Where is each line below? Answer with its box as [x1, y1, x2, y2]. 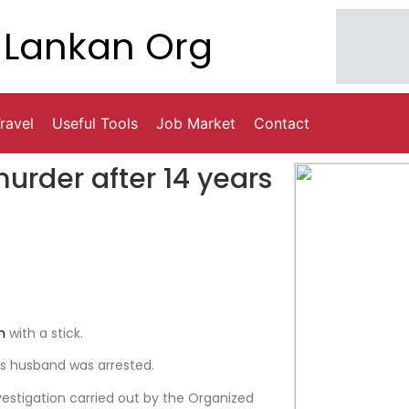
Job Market [156, 114, 236, 133]
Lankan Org [4, 21, 214, 73]
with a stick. [5, 323, 83, 342]
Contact [254, 114, 309, 133]
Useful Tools [52, 114, 138, 133]
